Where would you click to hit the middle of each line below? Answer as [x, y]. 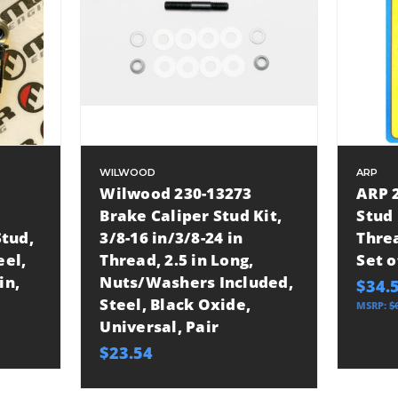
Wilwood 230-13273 [176, 194]
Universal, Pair [159, 327]
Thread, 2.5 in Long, [177, 260]
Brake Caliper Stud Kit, [191, 216]
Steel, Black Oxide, [175, 305]
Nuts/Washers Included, [196, 283]
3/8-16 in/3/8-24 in [171, 238]
